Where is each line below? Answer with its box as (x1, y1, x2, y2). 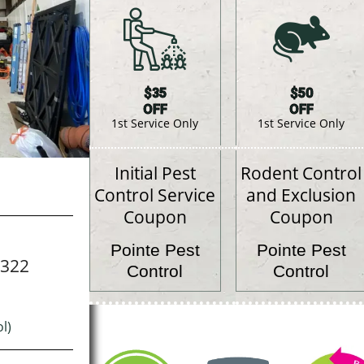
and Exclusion (246, 184, 357, 207)
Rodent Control (240, 162, 362, 185)
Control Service (94, 184, 216, 207)
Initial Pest (114, 162, 196, 185)
